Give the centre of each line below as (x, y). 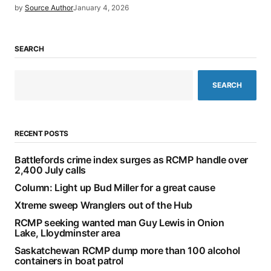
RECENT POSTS (42, 133)
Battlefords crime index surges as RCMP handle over (131, 159)
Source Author (49, 7)
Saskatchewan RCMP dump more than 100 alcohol (127, 250)
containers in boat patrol (69, 260)
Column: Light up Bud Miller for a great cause (115, 187)
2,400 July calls (50, 170)
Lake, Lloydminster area (67, 233)
